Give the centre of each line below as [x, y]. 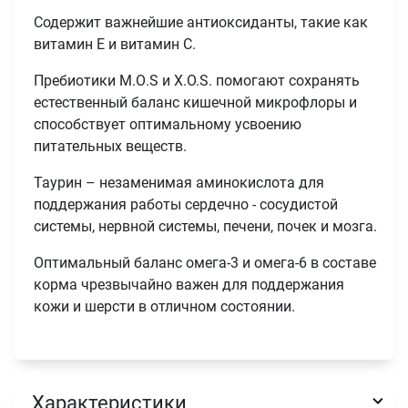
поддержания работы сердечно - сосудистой [186, 205]
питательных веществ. [111, 147]
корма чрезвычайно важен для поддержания [189, 285]
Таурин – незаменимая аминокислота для [179, 183]
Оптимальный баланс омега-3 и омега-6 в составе [205, 263]
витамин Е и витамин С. [115, 45]
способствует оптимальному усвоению [168, 125]
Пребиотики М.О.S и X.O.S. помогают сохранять [197, 81]
